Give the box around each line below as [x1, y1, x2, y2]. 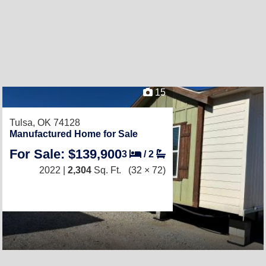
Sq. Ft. [91, 164, 121, 175]
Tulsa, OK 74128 [9, 117, 80, 128]
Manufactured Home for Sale [9, 128, 138, 139]
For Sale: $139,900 [9, 146, 122, 161]
